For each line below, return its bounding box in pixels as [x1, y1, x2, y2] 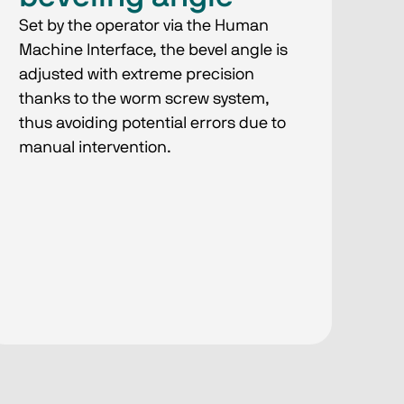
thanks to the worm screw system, [19, 91, 271, 108]
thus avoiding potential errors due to [19, 115, 287, 133]
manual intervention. [19, 140, 172, 157]
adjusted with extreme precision [19, 67, 255, 84]
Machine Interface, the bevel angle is [19, 42, 289, 60]
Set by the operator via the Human [19, 18, 270, 35]
